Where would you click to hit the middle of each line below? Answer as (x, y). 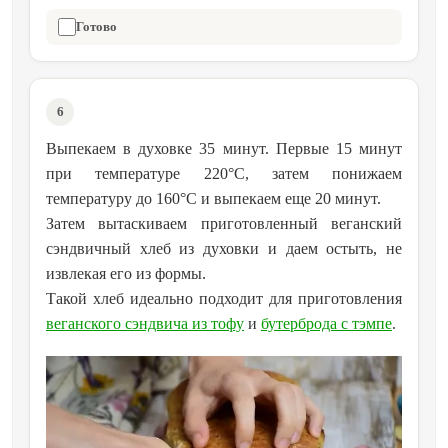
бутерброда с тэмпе (326, 324)
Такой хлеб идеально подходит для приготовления (224, 299)
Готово (96, 27)
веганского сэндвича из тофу (145, 324)
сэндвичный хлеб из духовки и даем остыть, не (224, 249)
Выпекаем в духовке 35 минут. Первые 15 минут (224, 149)
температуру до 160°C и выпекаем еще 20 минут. (213, 199)
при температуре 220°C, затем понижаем (224, 174)
